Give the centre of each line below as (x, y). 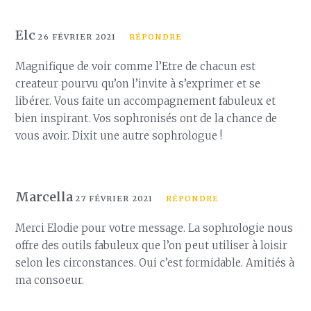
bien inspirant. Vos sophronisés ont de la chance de (146, 118)
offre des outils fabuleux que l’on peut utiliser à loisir (152, 245)
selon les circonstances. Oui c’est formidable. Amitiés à (155, 263)
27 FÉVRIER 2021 (114, 199)
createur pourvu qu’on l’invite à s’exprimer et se (138, 84)
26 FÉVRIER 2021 (77, 37)
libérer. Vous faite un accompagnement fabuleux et (146, 101)
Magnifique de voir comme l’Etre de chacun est (136, 66)
